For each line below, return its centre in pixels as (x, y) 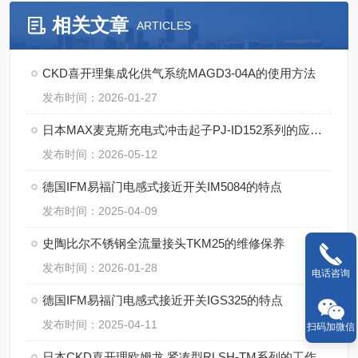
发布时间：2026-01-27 (100, 97)
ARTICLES (164, 26)
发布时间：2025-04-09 (100, 211)
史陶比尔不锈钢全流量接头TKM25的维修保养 (163, 243)
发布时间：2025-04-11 (100, 324)
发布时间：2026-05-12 (100, 154)
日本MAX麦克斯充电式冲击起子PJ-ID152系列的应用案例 (316, 130)
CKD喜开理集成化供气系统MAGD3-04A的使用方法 (179, 73)
